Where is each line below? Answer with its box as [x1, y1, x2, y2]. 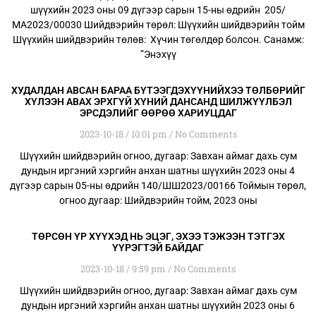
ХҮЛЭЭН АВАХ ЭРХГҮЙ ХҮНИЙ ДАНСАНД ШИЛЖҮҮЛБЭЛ [24, 95, 292, 107]
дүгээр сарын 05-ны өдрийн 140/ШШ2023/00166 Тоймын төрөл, [10, 179, 306, 191]
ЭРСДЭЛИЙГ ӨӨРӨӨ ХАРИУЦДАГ [79, 107, 237, 119]
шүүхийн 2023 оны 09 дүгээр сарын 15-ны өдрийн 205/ [30, 4, 286, 16]
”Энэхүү [140, 48, 176, 60]
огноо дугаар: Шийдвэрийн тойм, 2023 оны [59, 194, 257, 206]
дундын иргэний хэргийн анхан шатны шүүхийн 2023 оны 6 [21, 299, 295, 311]
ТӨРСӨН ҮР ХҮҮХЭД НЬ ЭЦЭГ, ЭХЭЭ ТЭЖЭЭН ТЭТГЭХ [31, 230, 285, 242]
